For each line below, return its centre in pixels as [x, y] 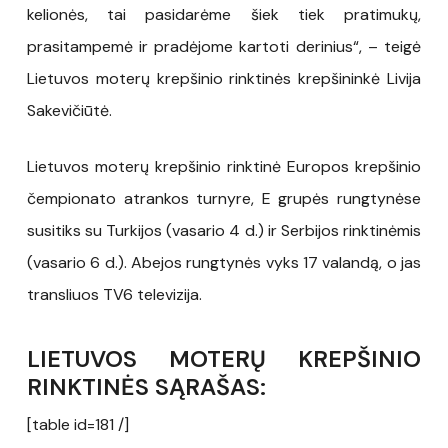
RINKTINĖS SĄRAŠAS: [146, 386]
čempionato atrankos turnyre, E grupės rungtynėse [224, 198]
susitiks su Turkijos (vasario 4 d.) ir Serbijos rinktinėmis [224, 230]
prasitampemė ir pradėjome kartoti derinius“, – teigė [224, 46]
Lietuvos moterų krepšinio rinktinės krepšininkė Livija [224, 78]
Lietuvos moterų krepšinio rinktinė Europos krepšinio [224, 166]
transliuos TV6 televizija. [114, 294]
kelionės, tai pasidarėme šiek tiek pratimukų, [224, 14]
